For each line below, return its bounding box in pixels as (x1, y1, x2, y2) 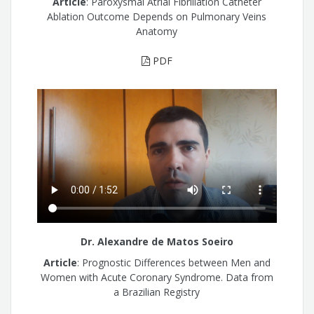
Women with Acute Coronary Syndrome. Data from (40, 271, 273, 285)
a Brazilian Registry (114, 285, 200, 299)
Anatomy (136, 24, 178, 38)
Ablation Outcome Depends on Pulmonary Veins (47, 9, 267, 23)
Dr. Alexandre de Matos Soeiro (80, 234, 233, 248)
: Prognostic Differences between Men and (76, 256, 271, 270)
